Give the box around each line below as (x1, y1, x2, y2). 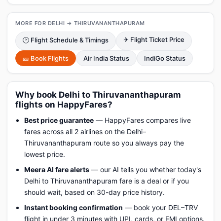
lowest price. (24, 150, 65, 158)
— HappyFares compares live (94, 116, 191, 124)
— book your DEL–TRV (123, 203, 198, 212)
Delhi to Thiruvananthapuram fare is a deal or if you (24, 177, 189, 185)
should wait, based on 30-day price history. (24, 188, 165, 196)
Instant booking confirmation (24, 203, 123, 212)
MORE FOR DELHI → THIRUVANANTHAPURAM (15, 20, 145, 27)
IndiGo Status (144, 54, 185, 62)
